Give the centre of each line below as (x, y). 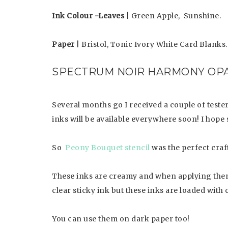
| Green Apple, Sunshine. (173, 16)
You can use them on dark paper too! (121, 219)
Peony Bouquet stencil (108, 148)
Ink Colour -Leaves (88, 16)
